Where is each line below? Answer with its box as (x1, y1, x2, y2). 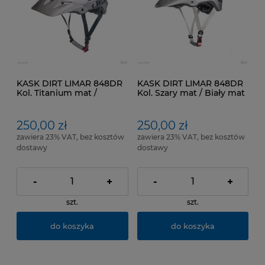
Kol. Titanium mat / (17, 87, 97, 98)
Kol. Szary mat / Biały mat (137, 87, 245, 98)
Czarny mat (17, 96, 65, 108)
